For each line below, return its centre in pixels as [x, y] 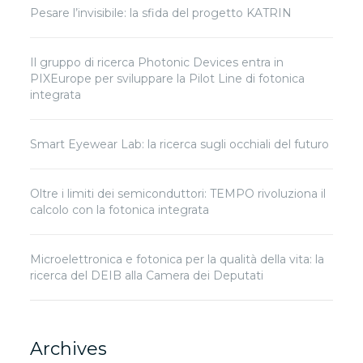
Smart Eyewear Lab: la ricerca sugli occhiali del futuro [180, 144]
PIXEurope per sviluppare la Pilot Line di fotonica [168, 78]
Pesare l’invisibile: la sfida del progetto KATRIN [161, 13]
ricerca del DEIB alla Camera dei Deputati [147, 275]
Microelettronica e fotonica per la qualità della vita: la [177, 259]
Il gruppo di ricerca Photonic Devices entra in [157, 62]
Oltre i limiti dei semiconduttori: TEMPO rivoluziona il [178, 193]
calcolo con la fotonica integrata [120, 209]
